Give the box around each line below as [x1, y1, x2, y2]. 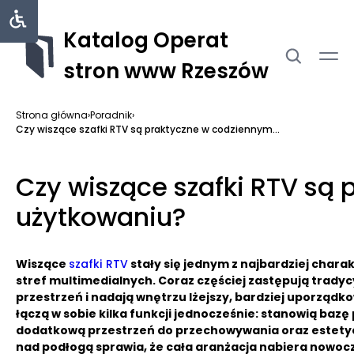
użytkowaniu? [16, 199, 186, 235]
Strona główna [16, 108, 88, 122]
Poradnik [90, 108, 132, 122]
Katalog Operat [63, 26, 228, 55]
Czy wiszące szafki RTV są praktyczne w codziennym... [16, 122, 280, 136]
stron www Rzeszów [63, 57, 269, 85]
